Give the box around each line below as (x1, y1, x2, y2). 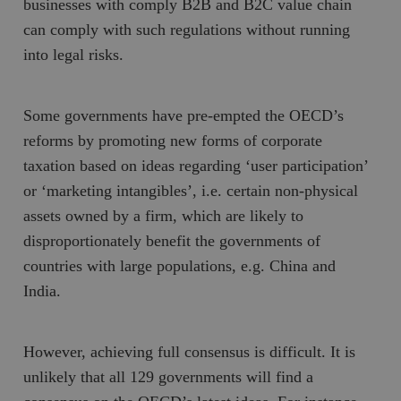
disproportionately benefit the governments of (23, 231, 321, 250)
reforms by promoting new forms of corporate (23, 131, 323, 149)
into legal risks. (23, 45, 124, 64)
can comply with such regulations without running (23, 20, 351, 38)
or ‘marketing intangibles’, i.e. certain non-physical (23, 181, 359, 200)
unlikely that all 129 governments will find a (23, 367, 314, 386)
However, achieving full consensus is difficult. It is (23, 342, 356, 361)
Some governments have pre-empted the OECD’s (23, 106, 345, 124)
